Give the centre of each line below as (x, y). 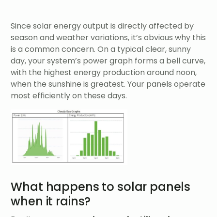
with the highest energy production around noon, (104, 73)
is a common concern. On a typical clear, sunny (101, 49)
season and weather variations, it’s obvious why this (108, 38)
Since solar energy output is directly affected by (102, 26)
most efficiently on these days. (69, 96)
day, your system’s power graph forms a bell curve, (108, 61)
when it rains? (51, 201)
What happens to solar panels (101, 187)
